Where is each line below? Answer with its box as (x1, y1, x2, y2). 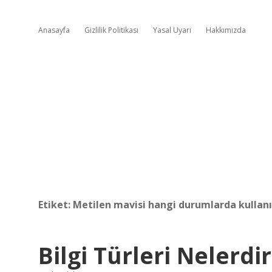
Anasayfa (38, 25, 70, 35)
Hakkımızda (206, 25, 246, 35)
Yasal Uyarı (153, 25, 191, 35)
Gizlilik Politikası (84, 25, 138, 35)
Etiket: (38, 198, 73, 211)
